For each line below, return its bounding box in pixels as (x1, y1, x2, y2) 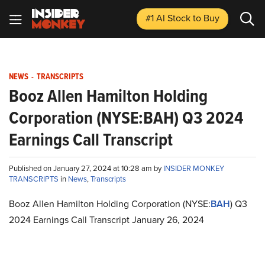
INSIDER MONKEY (163, 163, 224, 174)
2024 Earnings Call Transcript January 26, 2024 (9, 213, 204, 227)
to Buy (193, 11, 219, 25)
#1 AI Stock (146, 11, 193, 25)
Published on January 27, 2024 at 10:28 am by (9, 163, 163, 174)
